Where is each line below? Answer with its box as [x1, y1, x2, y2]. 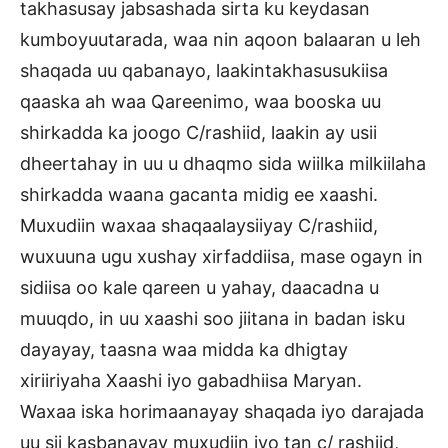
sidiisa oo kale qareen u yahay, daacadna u [20, 277, 379, 299]
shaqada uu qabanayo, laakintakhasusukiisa [20, 60, 388, 82]
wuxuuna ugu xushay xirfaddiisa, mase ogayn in [20, 246, 423, 268]
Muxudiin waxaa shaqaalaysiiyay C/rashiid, [20, 215, 378, 237]
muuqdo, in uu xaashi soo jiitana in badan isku [20, 308, 405, 330]
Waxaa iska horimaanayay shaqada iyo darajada [20, 401, 424, 423]
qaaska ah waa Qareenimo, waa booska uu [20, 91, 381, 113]
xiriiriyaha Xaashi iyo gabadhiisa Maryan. [20, 370, 362, 392]
